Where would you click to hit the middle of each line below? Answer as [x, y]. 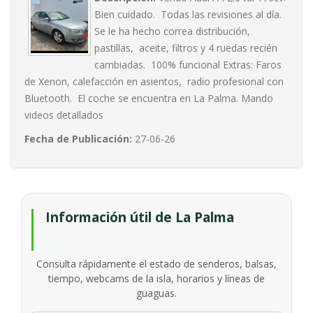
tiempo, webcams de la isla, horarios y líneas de [156, 278]
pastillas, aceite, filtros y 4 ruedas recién [186, 48]
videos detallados [64, 115]
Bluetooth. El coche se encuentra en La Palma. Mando [149, 98]
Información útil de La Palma [140, 217]
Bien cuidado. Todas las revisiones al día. [188, 14]
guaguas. [156, 293]
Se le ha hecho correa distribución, [174, 31]
